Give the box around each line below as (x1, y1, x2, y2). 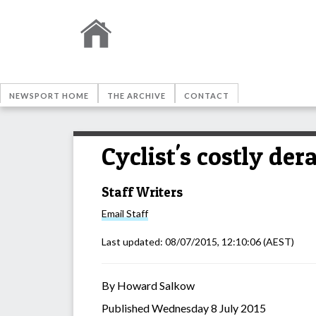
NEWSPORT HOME (9, 91, 89, 100)
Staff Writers (102, 183, 183, 200)
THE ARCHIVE (107, 91, 166, 100)
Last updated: (102, 236, 165, 248)
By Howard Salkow (102, 279, 195, 293)
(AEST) (261, 236, 294, 248)
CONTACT (184, 91, 229, 100)
